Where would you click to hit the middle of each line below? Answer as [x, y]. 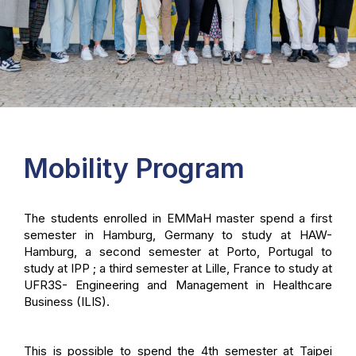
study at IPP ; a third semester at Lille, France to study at [178, 268]
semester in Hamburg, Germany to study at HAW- [178, 235]
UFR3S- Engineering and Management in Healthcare [178, 285]
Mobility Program [134, 168]
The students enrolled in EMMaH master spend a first [178, 218]
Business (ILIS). [67, 302]
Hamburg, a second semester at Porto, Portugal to [178, 252]
